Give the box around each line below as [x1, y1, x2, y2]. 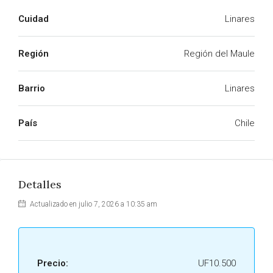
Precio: [37, 258, 68, 269]
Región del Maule [184, 48, 255, 59]
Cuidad [18, 13, 49, 24]
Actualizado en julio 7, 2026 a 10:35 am [28, 200, 157, 208]
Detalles [18, 177, 62, 191]
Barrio [18, 83, 45, 94]
